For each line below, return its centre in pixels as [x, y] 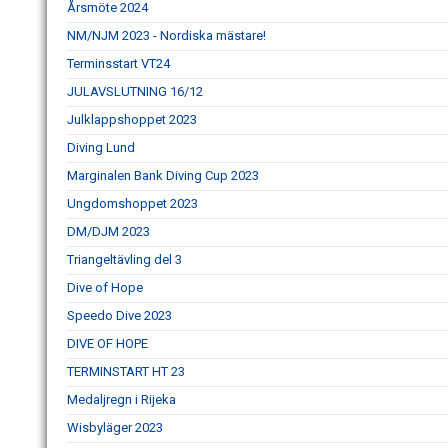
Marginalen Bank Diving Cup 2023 [163, 175]
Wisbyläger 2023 [115, 427]
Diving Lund [101, 147]
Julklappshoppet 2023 [132, 119]
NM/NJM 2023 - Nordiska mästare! [166, 35]
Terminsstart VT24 [118, 63]
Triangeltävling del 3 [124, 259]
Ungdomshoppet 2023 [132, 203]
